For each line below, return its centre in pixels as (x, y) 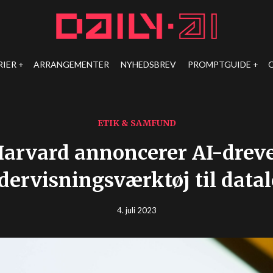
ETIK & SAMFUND (136, 123)
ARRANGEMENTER (72, 64)
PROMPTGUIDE (220, 64)
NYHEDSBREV (149, 64)
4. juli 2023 (136, 210)
